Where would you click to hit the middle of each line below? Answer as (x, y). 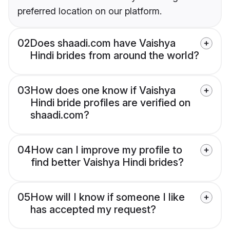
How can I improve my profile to (107, 150)
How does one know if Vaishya (103, 91)
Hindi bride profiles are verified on (110, 103)
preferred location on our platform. (90, 11)
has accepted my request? (93, 210)
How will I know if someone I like (108, 197)
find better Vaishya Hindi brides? (107, 162)
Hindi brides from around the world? (114, 56)
